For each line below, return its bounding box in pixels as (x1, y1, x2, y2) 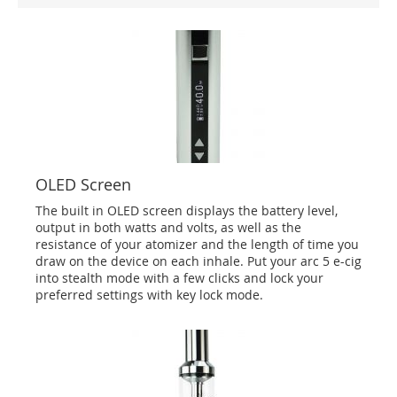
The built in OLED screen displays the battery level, (35, 202, 338, 219)
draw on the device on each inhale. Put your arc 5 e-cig (35, 253, 362, 269)
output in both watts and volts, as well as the (35, 219, 301, 236)
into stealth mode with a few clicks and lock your (35, 269, 323, 286)
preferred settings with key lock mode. (35, 286, 263, 303)
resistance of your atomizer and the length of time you (35, 236, 359, 253)
